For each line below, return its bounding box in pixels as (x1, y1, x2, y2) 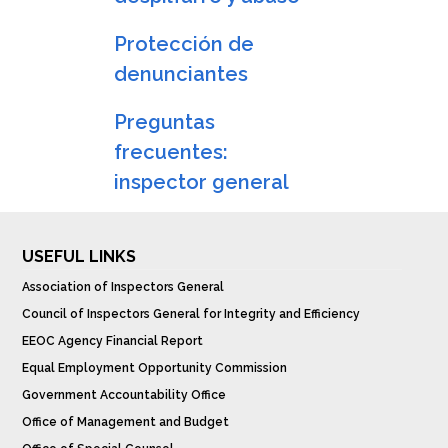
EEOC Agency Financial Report (22, 334, 204, 349)
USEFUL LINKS (22, 247, 137, 267)
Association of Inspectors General (22, 280, 225, 295)
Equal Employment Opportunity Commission (22, 361, 288, 376)
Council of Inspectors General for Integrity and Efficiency (22, 307, 361, 322)
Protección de (114, 31, 255, 56)
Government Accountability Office (22, 388, 227, 403)
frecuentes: (114, 140, 229, 165)
